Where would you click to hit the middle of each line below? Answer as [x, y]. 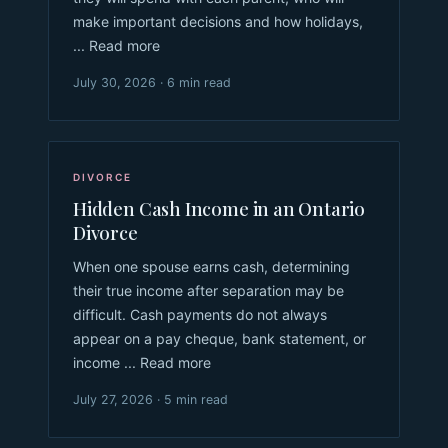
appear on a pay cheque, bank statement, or [219, 338]
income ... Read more [142, 362]
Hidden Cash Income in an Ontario [219, 208]
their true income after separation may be [208, 290]
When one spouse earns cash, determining [211, 266]
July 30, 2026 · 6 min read [152, 82]
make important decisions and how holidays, [218, 21]
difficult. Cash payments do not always [200, 314]
